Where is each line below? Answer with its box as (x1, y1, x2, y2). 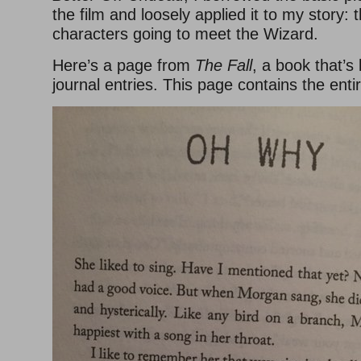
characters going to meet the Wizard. (52, 25, 318, 44)
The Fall (195, 56, 252, 75)
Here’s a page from (52, 56, 195, 75)
